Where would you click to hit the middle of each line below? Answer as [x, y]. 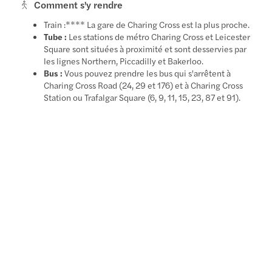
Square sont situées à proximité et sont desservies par [145, 48]
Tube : [56, 36]
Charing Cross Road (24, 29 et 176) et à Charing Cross [144, 85]
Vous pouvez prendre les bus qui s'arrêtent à [147, 73]
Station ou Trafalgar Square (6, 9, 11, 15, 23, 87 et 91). [142, 97]
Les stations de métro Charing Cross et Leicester [159, 36]
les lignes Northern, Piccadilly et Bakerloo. [124, 60]
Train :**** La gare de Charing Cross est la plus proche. [147, 24]
